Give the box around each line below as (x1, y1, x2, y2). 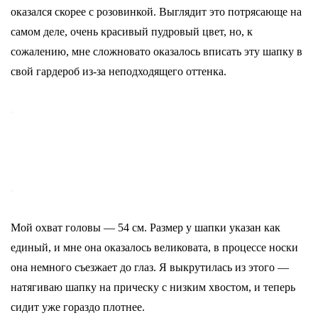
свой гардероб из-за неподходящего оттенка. (11, 65, 226, 77)
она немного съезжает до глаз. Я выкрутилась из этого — (11, 261, 289, 273)
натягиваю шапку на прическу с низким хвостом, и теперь (11, 281, 295, 293)
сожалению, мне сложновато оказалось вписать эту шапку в (11, 45, 302, 57)
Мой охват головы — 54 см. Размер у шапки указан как (11, 221, 280, 234)
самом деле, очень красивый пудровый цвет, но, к (11, 26, 253, 38)
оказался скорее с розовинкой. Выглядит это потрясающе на (11, 6, 302, 18)
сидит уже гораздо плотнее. (11, 301, 145, 313)
